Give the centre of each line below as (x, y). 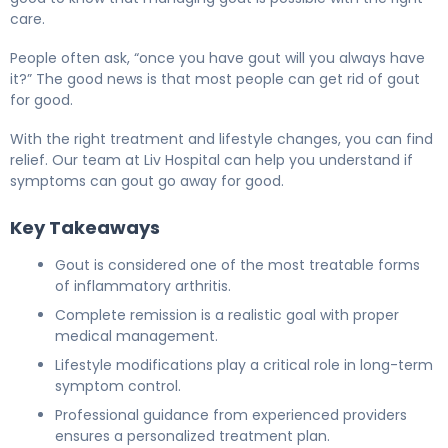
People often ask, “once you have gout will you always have (217, 57)
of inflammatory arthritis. (143, 285)
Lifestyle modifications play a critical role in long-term (244, 364)
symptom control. (118, 385)
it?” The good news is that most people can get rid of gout (215, 78)
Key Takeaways (85, 227)
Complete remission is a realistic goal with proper (227, 314)
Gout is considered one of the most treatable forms (237, 264)
